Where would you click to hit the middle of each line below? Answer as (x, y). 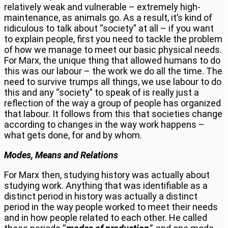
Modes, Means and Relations (61, 155)
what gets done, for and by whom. (73, 135)
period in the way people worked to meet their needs (111, 207)
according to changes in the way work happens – (104, 124)
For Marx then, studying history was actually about (107, 175)
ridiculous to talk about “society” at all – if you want (109, 28)
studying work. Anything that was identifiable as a (106, 185)
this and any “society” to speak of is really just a (102, 92)
